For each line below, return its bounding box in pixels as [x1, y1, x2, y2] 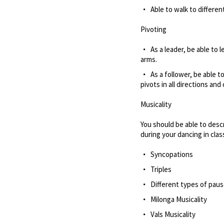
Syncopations [150, 149, 193, 159]
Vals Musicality [150, 209, 195, 219]
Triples [150, 164, 171, 174]
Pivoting [140, 24, 166, 34]
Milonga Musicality [150, 194, 207, 204]
